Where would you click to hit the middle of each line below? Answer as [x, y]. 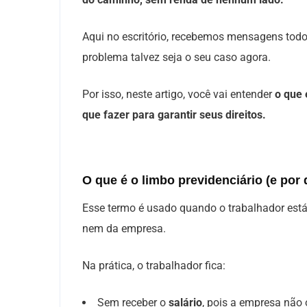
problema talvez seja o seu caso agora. [178, 57]
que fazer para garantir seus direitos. [174, 115]
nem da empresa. [127, 229]
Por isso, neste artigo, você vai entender [179, 94]
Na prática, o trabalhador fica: [155, 266]
